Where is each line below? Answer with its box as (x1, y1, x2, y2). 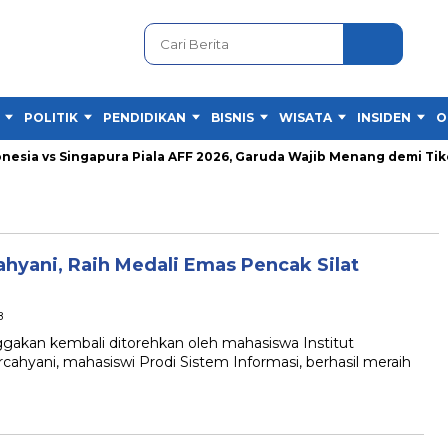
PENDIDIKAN (103, 110, 186, 125)
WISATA (279, 110, 332, 125)
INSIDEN (357, 110, 411, 125)
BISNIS (211, 110, 254, 125)
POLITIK (24, 110, 78, 125)
